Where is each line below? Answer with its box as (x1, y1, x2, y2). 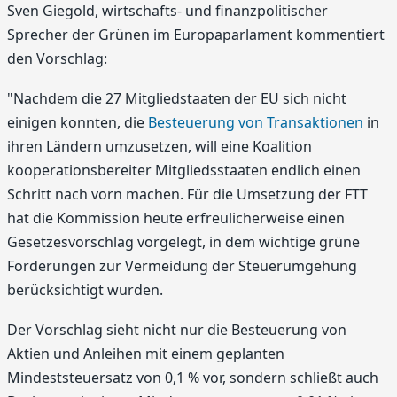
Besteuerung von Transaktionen (148, 113, 363, 133)
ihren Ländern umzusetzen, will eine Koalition (7, 136, 312, 157)
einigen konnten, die (7, 113, 148, 133)
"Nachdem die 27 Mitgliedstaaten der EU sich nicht (7, 89, 346, 109)
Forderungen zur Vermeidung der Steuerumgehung (7, 256, 357, 276)
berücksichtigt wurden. (7, 280, 163, 300)
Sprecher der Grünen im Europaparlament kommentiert (7, 24, 385, 44)
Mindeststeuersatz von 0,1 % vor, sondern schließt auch (7, 368, 378, 388)
